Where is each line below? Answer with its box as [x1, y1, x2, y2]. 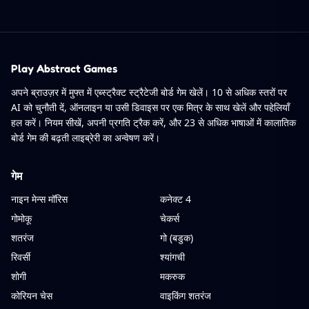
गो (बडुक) [160, 231, 193, 244]
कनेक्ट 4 [160, 192, 191, 206]
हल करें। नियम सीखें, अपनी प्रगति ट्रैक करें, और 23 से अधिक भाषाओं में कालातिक [11, 116, 296, 129]
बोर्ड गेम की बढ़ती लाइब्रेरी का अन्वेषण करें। [11, 131, 160, 144]
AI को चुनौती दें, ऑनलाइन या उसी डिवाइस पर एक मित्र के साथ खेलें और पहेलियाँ [11, 101, 290, 114]
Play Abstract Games [11, 61, 117, 75]
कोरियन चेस [11, 289, 52, 302]
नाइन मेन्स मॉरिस [11, 192, 68, 206]
